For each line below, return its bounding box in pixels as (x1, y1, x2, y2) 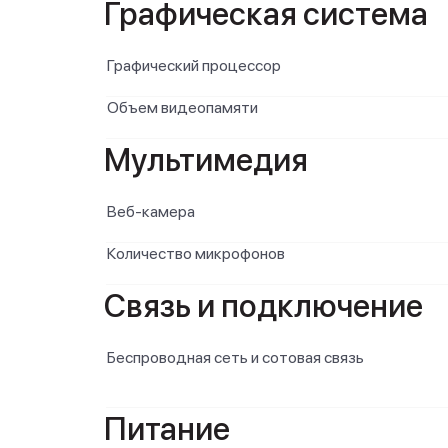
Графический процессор (107, 56, 281, 75)
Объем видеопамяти (107, 98, 258, 117)
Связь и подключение (104, 287, 423, 325)
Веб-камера (107, 202, 195, 221)
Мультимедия (104, 141, 308, 179)
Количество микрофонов (107, 244, 285, 263)
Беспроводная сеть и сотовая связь (107, 348, 364, 367)
